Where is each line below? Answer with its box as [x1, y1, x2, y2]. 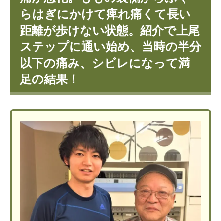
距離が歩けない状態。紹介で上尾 [20, 23, 200, 37]
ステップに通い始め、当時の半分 [20, 39, 201, 53]
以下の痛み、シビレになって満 [20, 56, 190, 70]
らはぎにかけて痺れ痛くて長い [20, 7, 191, 21]
